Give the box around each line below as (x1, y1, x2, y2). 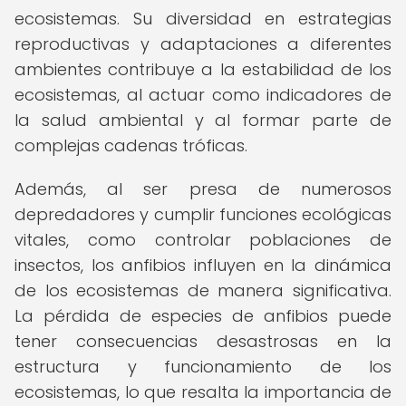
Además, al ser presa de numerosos (14, 178, 391, 200)
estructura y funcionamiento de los (14, 355, 391, 378)
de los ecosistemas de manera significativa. (14, 279, 391, 302)
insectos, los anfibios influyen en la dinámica (14, 254, 391, 276)
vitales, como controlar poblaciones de (14, 228, 391, 251)
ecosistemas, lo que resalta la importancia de (14, 381, 391, 403)
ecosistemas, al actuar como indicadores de (14, 83, 391, 106)
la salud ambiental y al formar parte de (14, 109, 391, 131)
